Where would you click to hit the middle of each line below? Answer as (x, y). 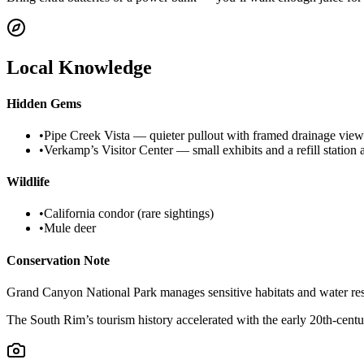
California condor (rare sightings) (129, 214)
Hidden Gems (44, 103)
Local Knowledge (79, 68)
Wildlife (28, 182)
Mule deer (70, 228)
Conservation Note (58, 260)
